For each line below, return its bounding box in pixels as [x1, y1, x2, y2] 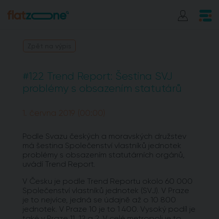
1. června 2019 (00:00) [22, 108, 105, 118]
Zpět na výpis [27, 42, 71, 50]
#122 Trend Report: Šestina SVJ [22, 69, 173, 82]
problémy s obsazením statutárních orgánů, [22, 150, 185, 160]
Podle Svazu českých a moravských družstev [22, 131, 186, 141]
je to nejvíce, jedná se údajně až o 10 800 [22, 195, 176, 205]
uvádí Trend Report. [22, 159, 95, 169]
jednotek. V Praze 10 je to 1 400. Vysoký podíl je [22, 204, 196, 214]
